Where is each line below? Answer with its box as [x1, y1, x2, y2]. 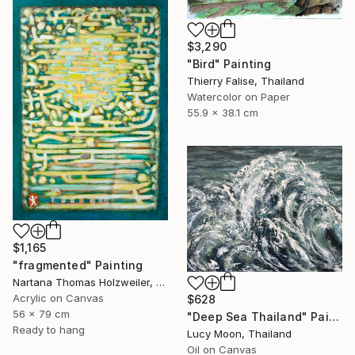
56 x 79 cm [13, 307, 70, 321]
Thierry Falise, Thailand [187, 74, 304, 87]
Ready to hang [13, 323, 85, 337]
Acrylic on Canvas [13, 292, 104, 305]
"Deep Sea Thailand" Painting [328, 310, 339, 324]
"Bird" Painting [187, 56, 272, 71]
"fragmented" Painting [13, 258, 143, 273]
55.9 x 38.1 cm [187, 105, 258, 119]
